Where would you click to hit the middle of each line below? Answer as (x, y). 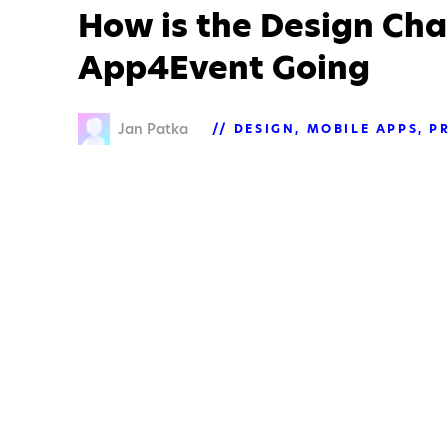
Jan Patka (153, 129)
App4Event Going (224, 68)
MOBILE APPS (362, 129)
